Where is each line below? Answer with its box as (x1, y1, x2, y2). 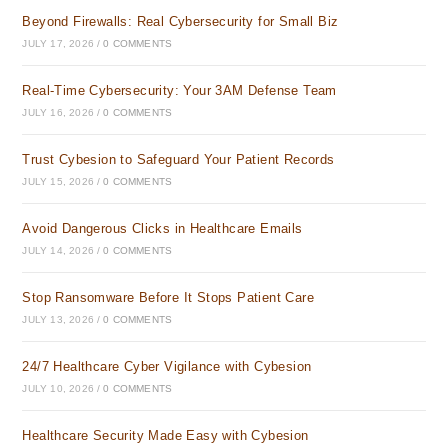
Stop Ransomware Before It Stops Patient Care (22, 290, 315, 305)
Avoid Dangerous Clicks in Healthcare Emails (22, 221, 303, 236)
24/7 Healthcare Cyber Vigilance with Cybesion (22, 359, 312, 374)
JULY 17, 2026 (22, 38, 95, 49)
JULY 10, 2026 (22, 383, 95, 394)
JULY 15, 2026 (22, 176, 95, 187)
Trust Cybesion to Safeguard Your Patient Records (22, 152, 335, 167)
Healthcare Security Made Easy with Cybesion (22, 428, 309, 443)
